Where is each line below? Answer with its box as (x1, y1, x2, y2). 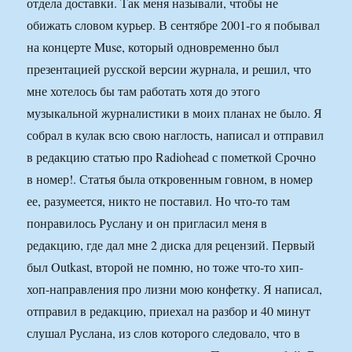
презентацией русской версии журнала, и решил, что (27, 60, 312, 78)
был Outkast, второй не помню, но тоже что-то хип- (27, 258, 304, 276)
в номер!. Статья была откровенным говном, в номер (27, 170, 313, 188)
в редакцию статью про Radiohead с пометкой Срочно (27, 148, 317, 166)
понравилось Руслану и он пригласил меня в (27, 214, 268, 232)
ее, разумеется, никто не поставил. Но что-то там (27, 192, 291, 210)
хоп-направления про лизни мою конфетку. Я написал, (27, 280, 323, 298)
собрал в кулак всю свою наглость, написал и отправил (27, 126, 324, 144)
